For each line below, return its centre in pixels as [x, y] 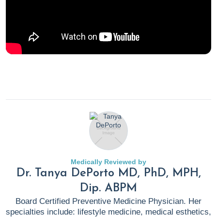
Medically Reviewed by [108, 162]
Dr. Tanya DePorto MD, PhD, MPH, [108, 174]
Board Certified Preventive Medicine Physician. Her [108, 201]
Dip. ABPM [108, 189]
